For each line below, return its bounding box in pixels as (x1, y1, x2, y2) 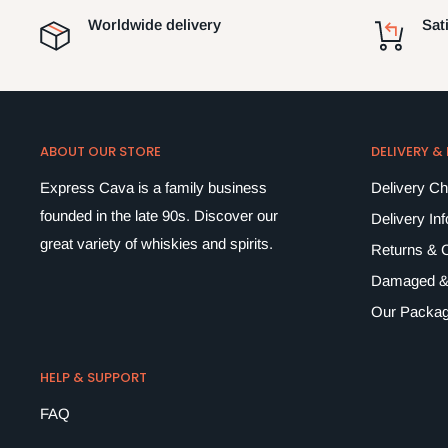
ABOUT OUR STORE (40, 141, 161, 161)
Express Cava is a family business (40, 179, 267, 197)
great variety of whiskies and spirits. (40, 235, 273, 253)
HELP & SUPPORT (40, 368, 147, 388)
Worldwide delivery (88, 16, 221, 34)
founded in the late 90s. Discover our (40, 207, 278, 225)
